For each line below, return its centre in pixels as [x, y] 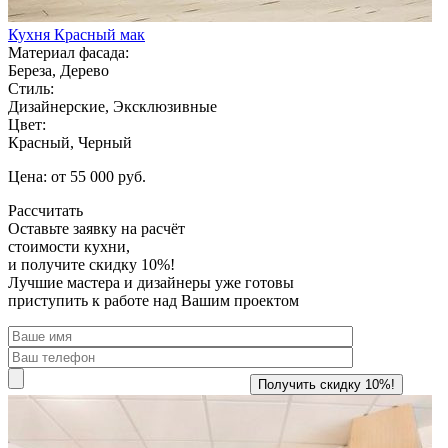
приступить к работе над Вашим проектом [153, 300]
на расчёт [151, 228]
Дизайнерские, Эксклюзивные [112, 106]
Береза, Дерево [58, 70]
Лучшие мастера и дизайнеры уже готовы [151, 282]
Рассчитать [45, 210]
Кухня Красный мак [76, 34]
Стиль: [31, 88]
